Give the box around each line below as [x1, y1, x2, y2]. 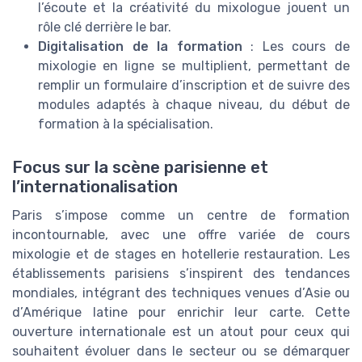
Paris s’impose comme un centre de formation [12, 208, 350, 224]
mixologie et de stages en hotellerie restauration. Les [12, 246, 350, 263]
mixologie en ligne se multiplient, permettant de [38, 58, 350, 74]
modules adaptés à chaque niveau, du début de [38, 97, 350, 113]
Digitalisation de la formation [38, 39, 242, 55]
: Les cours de [242, 39, 351, 55]
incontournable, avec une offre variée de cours [12, 227, 350, 243]
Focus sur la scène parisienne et [12, 158, 268, 178]
